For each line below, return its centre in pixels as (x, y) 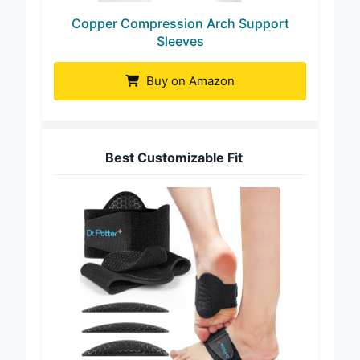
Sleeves (180, 41)
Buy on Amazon (189, 80)
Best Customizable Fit (174, 157)
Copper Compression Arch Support (180, 23)
